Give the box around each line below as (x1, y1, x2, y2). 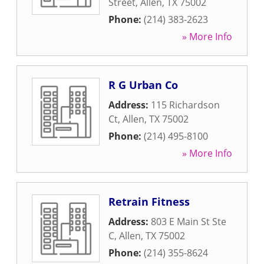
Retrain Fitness (108, 194, 190, 209)
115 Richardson (151, 98, 220, 111)
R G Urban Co (108, 78, 178, 92)
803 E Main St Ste (151, 215, 226, 228)
